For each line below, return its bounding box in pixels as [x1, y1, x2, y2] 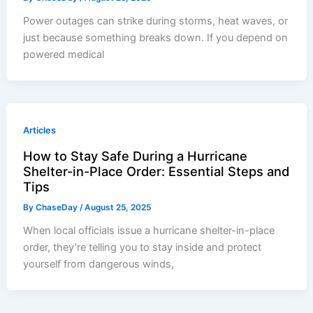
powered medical [23, 48, 105, 61]
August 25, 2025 [85, 203, 152, 213]
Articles [23, 125, 57, 136]
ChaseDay [36, 203, 80, 213]
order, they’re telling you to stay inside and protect [23, 241, 262, 254]
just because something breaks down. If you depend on [23, 31, 289, 45]
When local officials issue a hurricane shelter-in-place [23, 224, 275, 238]
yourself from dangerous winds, [23, 258, 175, 271]
